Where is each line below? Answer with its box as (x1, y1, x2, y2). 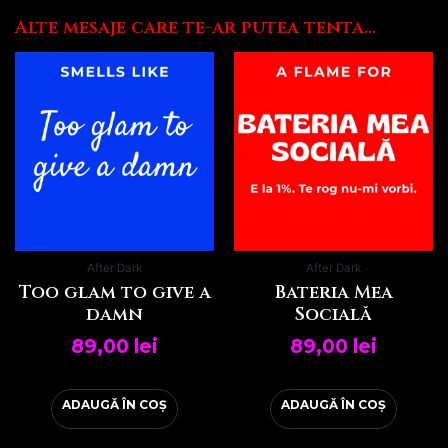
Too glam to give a (18, 280, 211, 306)
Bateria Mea (274, 280, 393, 306)
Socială (295, 302, 372, 328)
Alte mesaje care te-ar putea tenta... (15, 14, 376, 40)
